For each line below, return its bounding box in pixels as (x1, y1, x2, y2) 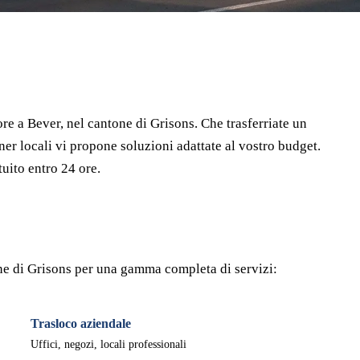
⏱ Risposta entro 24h (14, 30, 110, 42)
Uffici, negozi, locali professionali (31, 338, 186, 350)
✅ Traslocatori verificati (236, 30, 342, 42)
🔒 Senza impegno (135, 30, 211, 42)
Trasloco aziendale (31, 317, 131, 330)
